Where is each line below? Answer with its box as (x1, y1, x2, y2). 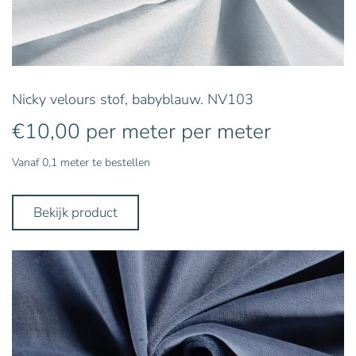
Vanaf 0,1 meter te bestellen (12, 154, 150, 170)
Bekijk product (33, 203, 118, 222)
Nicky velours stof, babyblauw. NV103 (12, 89, 253, 109)
